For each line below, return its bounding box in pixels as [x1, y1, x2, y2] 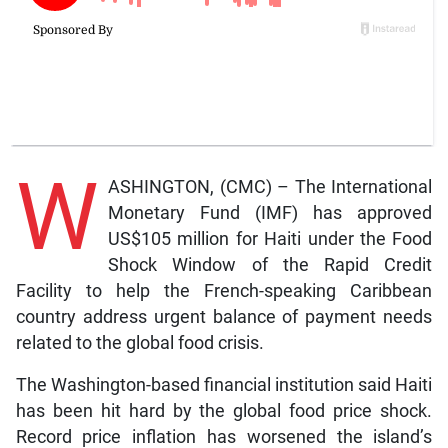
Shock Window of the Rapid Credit [107, 254, 433, 275]
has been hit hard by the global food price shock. [15, 400, 433, 421]
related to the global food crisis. [15, 332, 264, 353]
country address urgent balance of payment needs [15, 306, 433, 327]
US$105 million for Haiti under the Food [107, 228, 433, 249]
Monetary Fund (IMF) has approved [107, 202, 433, 223]
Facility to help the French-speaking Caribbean [15, 280, 433, 301]
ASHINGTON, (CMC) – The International [107, 176, 433, 197]
